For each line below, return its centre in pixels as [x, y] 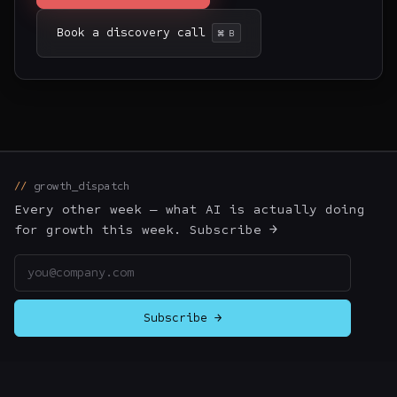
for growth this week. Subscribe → [146, 230]
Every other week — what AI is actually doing [190, 210]
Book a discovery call [132, 33]
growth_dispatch [82, 185]
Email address [59, 264]
